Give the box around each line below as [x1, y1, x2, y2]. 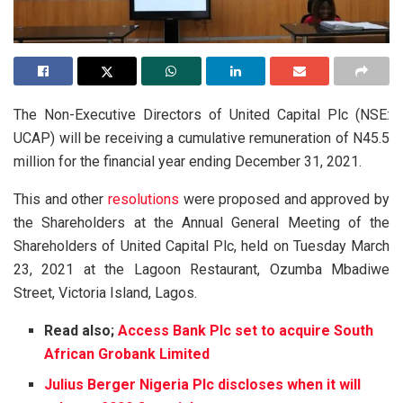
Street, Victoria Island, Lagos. [13, 283, 197, 301]
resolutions [107, 190, 179, 208]
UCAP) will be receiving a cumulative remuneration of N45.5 [13, 129, 390, 147]
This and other [13, 190, 108, 208]
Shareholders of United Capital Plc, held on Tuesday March [13, 237, 390, 255]
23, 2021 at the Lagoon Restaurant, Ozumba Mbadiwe [13, 260, 390, 278]
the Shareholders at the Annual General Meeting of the [13, 213, 390, 231]
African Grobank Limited [44, 345, 210, 363]
